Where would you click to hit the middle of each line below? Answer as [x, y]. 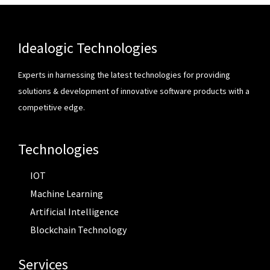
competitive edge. [52, 108]
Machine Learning [67, 194]
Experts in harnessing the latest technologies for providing [124, 75]
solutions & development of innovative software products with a [134, 91]
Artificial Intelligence [74, 211]
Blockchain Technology [78, 229]
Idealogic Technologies [88, 48]
